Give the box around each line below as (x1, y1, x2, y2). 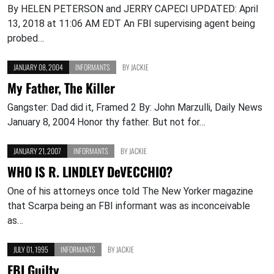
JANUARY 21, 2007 (13, 146, 61, 157)
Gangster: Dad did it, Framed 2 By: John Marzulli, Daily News (7, 102, 262, 114)
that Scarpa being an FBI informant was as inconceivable (7, 200, 250, 212)
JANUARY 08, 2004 (13, 62, 63, 73)
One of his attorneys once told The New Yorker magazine (7, 185, 253, 198)
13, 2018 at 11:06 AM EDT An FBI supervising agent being (7, 18, 255, 30)
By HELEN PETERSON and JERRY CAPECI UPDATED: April (7, 3, 258, 15)
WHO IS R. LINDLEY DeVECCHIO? (7, 162, 172, 182)
